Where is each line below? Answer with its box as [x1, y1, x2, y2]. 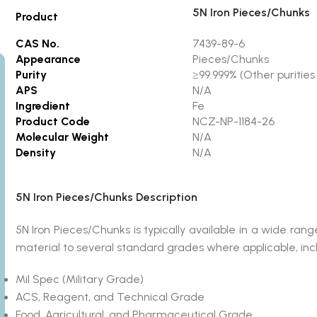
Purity [15, 67, 47, 81]
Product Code [15, 114, 90, 128]
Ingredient [15, 98, 70, 113]
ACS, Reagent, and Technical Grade [15, 289, 204, 304]
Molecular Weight [15, 129, 109, 144]
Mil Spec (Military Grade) [15, 272, 144, 286]
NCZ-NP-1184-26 [192, 114, 292, 128]
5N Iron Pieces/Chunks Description [15, 190, 197, 204]
